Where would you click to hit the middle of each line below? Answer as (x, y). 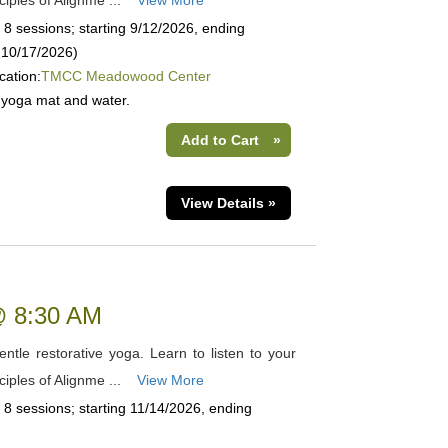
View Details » (228, 203)
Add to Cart (219, 140)
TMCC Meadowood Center (125, 76)
